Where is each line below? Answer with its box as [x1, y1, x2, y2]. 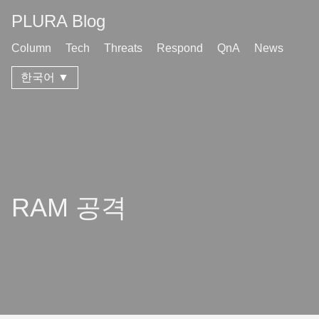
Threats [104, 42, 142, 54]
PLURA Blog [11, 11, 105, 31]
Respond [157, 42, 203, 54]
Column [11, 42, 51, 54]
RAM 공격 [11, 193, 127, 222]
